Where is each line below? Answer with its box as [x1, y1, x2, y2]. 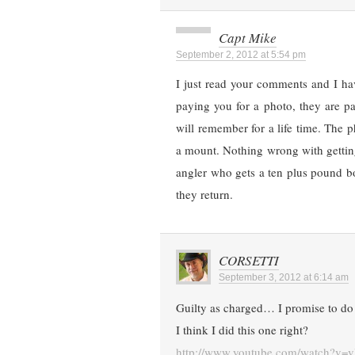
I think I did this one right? [176, 322, 308, 338]
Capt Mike [219, 29, 277, 48]
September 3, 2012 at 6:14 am [219, 272, 349, 284]
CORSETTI [219, 251, 279, 270]
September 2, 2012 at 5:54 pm [176, 49, 306, 61]
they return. [176, 186, 233, 203]
